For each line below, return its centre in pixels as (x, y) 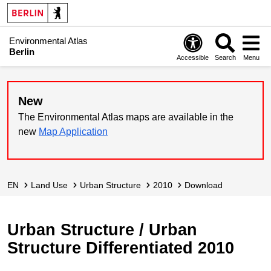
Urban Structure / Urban (102, 230)
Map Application (73, 132)
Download (207, 185)
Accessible (193, 57)
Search (225, 57)
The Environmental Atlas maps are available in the (126, 117)
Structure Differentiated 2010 (121, 248)
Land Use (52, 185)
